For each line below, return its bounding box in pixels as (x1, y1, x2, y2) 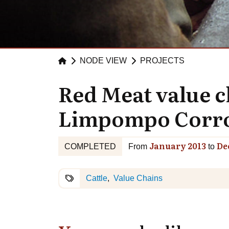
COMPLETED (64, 142, 116, 151)
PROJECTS (140, 56, 185, 65)
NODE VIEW (80, 56, 127, 65)
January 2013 (149, 140, 206, 152)
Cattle (86, 174, 107, 183)
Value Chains (113, 174, 163, 183)
